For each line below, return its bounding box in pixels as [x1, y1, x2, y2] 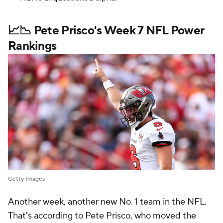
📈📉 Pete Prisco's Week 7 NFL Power [8, 22, 205, 38]
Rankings [8, 38, 57, 54]
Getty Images [8, 175, 45, 183]
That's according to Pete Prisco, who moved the [8, 210, 196, 222]
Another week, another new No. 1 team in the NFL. [8, 196, 207, 208]
